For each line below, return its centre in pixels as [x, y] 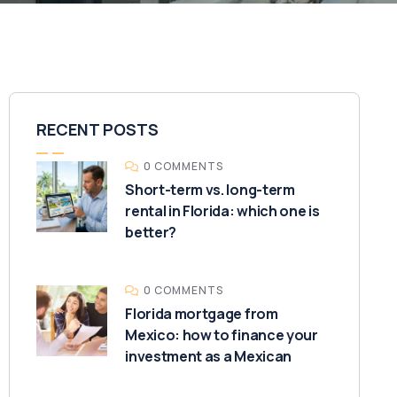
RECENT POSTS [98, 129]
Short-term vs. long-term [210, 190]
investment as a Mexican [208, 356]
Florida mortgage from [202, 314]
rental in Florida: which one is [222, 211]
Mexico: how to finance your [222, 335]
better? [151, 232]
